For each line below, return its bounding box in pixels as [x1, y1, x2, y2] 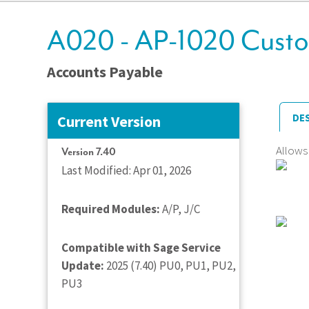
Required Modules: [61, 201, 160, 217]
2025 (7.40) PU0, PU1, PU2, [104, 257, 236, 273]
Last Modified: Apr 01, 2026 [61, 162, 191, 178]
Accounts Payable [47, 61, 163, 81]
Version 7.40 [61, 145, 116, 159]
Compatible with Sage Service [61, 239, 221, 255]
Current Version [57, 111, 161, 131]
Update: [61, 257, 104, 273]
